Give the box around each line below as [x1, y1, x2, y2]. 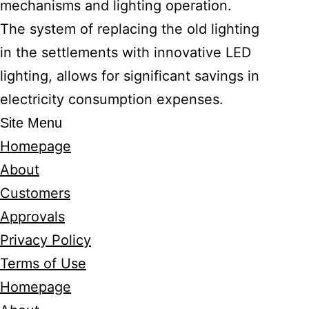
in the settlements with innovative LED [14, 44, 265, 61]
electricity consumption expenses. [14, 91, 237, 108]
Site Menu [14, 115, 76, 131]
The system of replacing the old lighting [14, 21, 273, 38]
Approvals [14, 208, 79, 226]
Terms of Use [14, 255, 100, 272]
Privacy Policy [14, 232, 105, 249]
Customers [14, 185, 84, 202]
